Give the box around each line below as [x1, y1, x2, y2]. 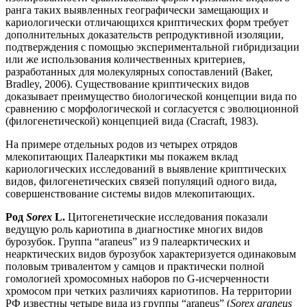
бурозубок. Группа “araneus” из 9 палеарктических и [5, 236, 250, 248]
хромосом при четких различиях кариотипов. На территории [5, 285, 292, 297]
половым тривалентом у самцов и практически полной [5, 260, 265, 273]
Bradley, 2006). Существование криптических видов [5, 78, 249, 90]
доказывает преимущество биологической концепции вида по [5, 90, 297, 103]
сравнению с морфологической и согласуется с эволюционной [5, 103, 299, 115]
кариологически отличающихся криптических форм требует [5, 16, 288, 29]
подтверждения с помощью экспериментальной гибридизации [5, 41, 299, 53]
